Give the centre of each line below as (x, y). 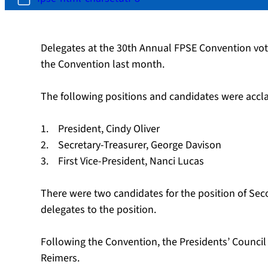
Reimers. (63, 258)
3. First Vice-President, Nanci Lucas (122, 161)
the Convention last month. (103, 64)
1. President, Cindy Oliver (100, 129)
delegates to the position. (98, 210)
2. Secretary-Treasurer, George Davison (131, 145)
